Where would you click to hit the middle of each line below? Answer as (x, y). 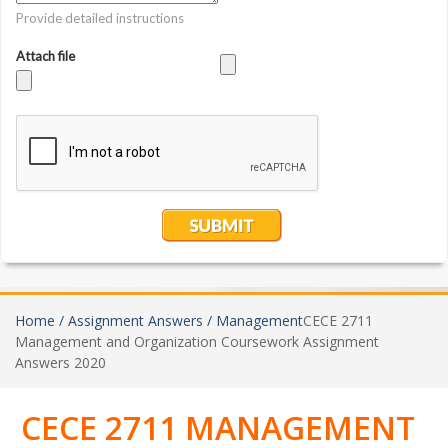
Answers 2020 (60, 362)
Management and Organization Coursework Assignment (197, 341)
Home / (41, 320)
